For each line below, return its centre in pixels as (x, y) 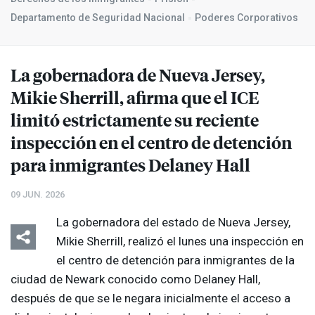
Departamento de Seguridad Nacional (98, 18)
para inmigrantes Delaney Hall (130, 165)
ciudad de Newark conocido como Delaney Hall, (135, 279)
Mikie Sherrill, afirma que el (121, 97)
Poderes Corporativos (246, 18)
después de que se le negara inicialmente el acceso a (150, 298)
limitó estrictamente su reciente (135, 120)
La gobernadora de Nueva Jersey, (138, 75)
